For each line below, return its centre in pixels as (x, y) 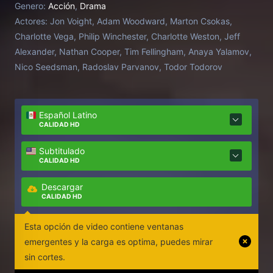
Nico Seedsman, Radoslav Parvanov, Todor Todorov (119, 66)
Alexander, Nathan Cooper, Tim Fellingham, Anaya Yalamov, (133, 51)
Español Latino (68, 115)
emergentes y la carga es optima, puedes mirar (119, 241)
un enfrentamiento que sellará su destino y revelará (133, 11)
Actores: (31, 21)
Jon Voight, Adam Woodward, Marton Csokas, (141, 21)
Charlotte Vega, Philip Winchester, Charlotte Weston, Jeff (127, 36)
